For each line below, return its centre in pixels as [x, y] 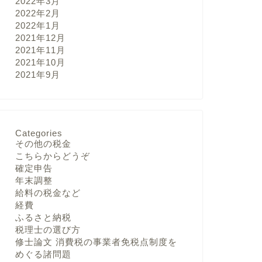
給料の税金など [48, 193]
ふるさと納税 [43, 218]
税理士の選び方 [48, 230]
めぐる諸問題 [43, 254]
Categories [39, 133]
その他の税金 [43, 144]
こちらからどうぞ [52, 156]
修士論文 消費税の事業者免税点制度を [96, 242]
